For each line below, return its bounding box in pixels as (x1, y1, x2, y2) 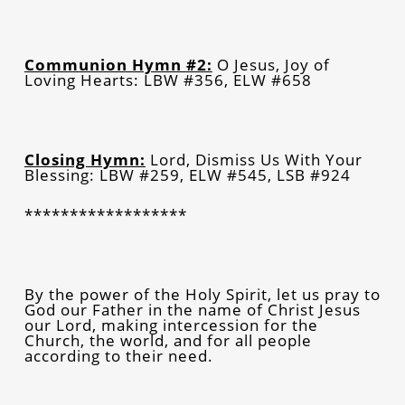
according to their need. (24, 344, 213, 366)
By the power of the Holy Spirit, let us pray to (24, 283, 381, 305)
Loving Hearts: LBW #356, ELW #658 (24, 69, 312, 90)
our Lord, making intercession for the (24, 314, 318, 335)
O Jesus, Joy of (212, 53, 330, 75)
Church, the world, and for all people (24, 329, 312, 351)
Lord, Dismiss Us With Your (145, 148, 363, 170)
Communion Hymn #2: (24, 53, 212, 75)
